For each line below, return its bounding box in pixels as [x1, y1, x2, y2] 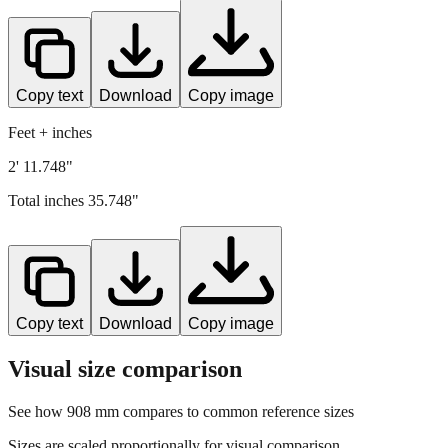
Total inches [8, 191, 88, 209]
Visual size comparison [8, 355, 242, 382]
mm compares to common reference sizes [91, 402, 354, 420]
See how [8, 402, 67, 420]
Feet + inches [8, 123, 92, 141]
